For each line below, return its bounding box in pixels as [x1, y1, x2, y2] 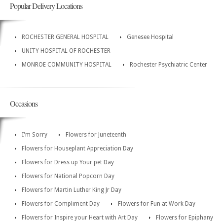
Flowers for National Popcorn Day [22, 173, 114, 180]
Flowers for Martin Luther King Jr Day [22, 186, 121, 194]
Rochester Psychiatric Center [130, 61, 207, 69]
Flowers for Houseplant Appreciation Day [22, 145, 133, 152]
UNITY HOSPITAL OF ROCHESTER [22, 47, 110, 55]
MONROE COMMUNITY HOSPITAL [22, 61, 111, 69]
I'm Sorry [22, 131, 47, 139]
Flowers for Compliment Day [22, 200, 100, 208]
